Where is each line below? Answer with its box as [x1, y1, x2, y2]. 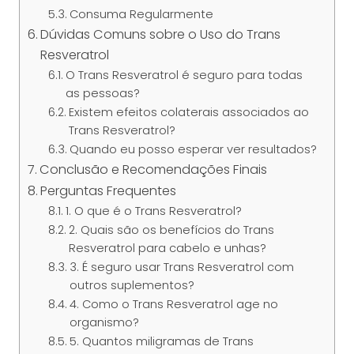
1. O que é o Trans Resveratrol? [65, 203, 242, 220]
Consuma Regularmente [69, 6, 213, 23]
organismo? [69, 314, 139, 331]
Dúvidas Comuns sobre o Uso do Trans [40, 25, 281, 44]
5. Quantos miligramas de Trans [69, 333, 254, 350]
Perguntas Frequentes [40, 182, 177, 201]
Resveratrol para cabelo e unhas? [68, 240, 266, 257]
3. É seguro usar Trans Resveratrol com [69, 259, 294, 276]
